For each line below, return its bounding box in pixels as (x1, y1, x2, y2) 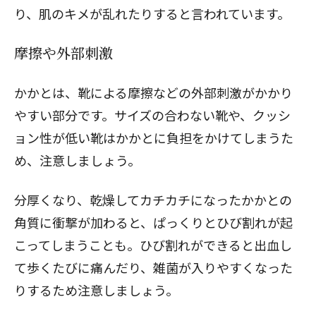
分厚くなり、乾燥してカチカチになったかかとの (14, 190, 292, 209)
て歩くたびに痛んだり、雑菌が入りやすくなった (14, 258, 293, 276)
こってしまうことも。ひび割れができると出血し (14, 236, 292, 254)
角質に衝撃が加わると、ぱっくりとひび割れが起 (14, 213, 293, 231)
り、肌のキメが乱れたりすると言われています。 (14, 4, 290, 23)
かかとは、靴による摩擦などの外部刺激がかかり (14, 83, 293, 102)
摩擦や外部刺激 (14, 42, 113, 63)
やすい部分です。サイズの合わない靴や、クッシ (14, 106, 291, 124)
